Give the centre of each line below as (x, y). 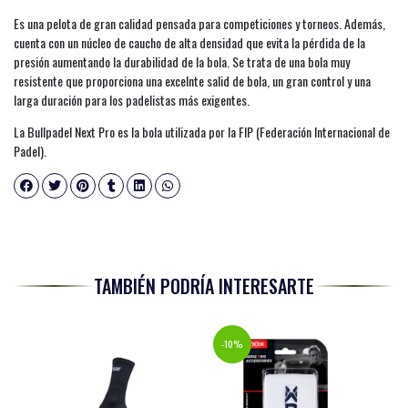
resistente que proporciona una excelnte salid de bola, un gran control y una (192, 81)
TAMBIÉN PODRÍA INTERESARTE (204, 286)
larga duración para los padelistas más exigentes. (132, 100)
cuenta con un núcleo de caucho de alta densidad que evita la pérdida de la (189, 42)
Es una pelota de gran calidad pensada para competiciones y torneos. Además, (199, 23)
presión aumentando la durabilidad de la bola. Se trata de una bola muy (182, 61)
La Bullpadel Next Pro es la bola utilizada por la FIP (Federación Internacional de (202, 132)
